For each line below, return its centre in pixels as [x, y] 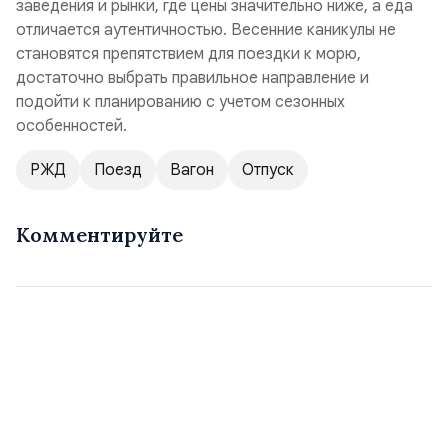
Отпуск [268, 170]
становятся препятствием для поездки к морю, [188, 54]
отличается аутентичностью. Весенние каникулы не [206, 30]
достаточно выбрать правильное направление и [192, 78]
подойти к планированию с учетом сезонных [180, 102]
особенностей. [71, 126]
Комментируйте [99, 234]
